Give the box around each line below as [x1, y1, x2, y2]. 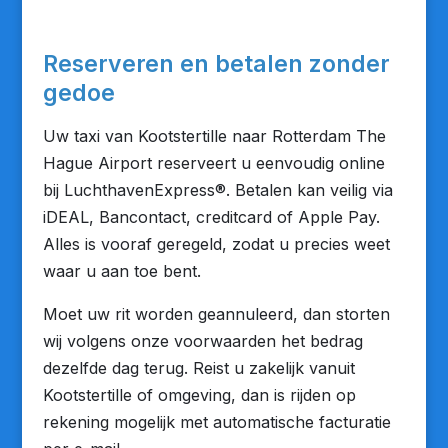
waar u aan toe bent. [42, 261, 201, 281]
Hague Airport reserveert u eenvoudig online [42, 153, 385, 173]
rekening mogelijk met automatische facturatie [42, 412, 391, 432]
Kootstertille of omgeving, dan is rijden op [42, 385, 356, 405]
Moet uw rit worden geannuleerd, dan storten [42, 304, 390, 324]
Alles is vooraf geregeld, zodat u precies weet [42, 234, 390, 254]
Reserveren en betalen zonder [42, 50, 390, 78]
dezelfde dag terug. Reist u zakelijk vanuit [42, 358, 355, 378]
